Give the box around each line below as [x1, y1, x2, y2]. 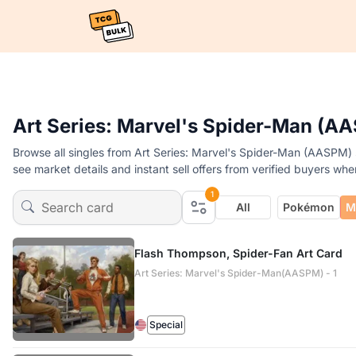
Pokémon [283, 200, 335, 214]
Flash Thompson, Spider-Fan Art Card [133, 246, 342, 260]
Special [149, 319, 183, 331]
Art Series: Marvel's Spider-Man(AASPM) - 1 [133, 267, 337, 279]
